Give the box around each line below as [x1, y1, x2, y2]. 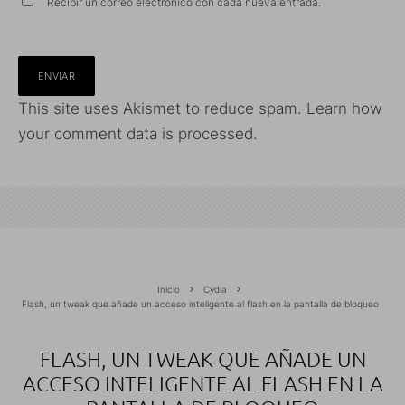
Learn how [306, 99, 382, 118]
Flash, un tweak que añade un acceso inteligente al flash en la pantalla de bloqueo [22, 297, 379, 309]
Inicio [157, 283, 180, 295]
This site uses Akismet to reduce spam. [18, 99, 306, 118]
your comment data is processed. [18, 124, 258, 143]
